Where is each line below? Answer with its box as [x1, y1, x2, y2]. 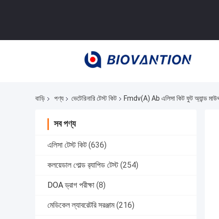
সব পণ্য [54, 118, 76, 129]
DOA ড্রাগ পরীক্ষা [47, 180, 94, 190]
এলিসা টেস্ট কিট [47, 140, 87, 150]
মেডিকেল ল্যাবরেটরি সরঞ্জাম [47, 200, 114, 210]
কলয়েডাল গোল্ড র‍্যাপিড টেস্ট [47, 160, 118, 170]
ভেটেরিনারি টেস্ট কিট [71, 94, 117, 103]
